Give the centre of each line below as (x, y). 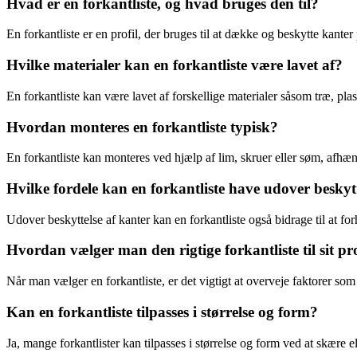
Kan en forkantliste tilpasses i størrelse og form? (162, 312)
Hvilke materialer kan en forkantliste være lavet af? (175, 65)
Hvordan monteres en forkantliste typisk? (142, 127)
